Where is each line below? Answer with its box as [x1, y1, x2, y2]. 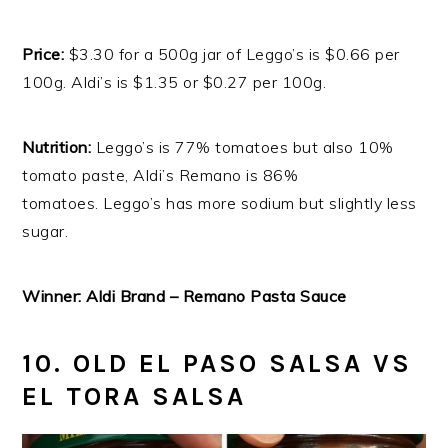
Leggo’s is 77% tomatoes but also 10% [95, 137, 394, 158]
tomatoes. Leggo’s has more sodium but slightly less [22, 193, 417, 214]
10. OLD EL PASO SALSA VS [22, 348, 413, 380]
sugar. [22, 221, 69, 242]
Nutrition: [22, 137, 96, 158]
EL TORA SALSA [22, 381, 247, 413]
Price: [22, 44, 65, 65]
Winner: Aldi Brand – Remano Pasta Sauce [22, 286, 347, 307]
